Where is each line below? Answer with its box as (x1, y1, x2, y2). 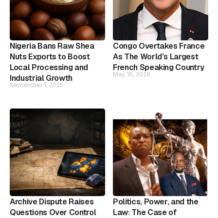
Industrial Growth (10, 73, 73, 83)
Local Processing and (10, 62, 88, 73)
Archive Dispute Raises (10, 196, 94, 207)
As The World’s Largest (113, 51, 199, 62)
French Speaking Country (113, 62, 204, 73)
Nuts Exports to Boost (10, 51, 90, 62)
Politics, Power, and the (113, 196, 199, 207)
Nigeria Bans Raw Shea (10, 40, 94, 51)
